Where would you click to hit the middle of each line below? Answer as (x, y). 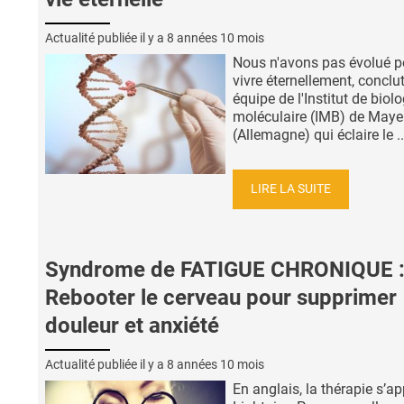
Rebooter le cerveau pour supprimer (221, 297)
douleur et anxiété (132, 325)
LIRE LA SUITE (291, 189)
